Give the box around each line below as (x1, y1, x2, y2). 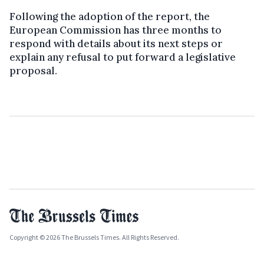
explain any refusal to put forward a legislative (9, 50, 236, 64)
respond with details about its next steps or (9, 37, 223, 50)
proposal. (9, 64, 57, 77)
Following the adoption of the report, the (9, 9, 210, 23)
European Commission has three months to (9, 23, 222, 37)
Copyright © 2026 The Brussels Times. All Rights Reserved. (9, 232, 179, 242)
